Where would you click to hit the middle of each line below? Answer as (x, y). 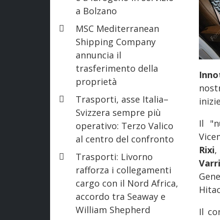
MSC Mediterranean (117, 28)
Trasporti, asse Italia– (122, 99)
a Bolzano (96, 11)
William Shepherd (113, 209)
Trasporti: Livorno (114, 156)
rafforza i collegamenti (124, 170)
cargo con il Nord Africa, (127, 183)
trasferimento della (117, 68)
